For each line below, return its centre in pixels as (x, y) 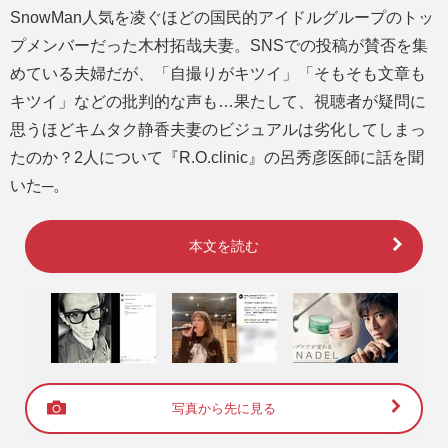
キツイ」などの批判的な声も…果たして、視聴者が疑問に (218, 101)
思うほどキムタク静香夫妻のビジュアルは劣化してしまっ (218, 129)
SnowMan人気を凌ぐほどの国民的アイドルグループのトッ (222, 17)
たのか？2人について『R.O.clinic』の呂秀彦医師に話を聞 (217, 157)
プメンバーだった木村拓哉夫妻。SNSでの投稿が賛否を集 (219, 45)
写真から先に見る (224, 408)
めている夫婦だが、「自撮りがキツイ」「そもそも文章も (218, 73)
